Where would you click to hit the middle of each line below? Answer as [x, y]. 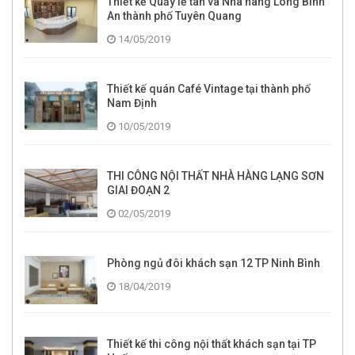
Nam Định [132, 103]
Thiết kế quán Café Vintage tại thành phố [209, 89]
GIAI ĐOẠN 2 [138, 191]
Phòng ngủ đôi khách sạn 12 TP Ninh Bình [214, 263]
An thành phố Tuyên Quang [174, 16]
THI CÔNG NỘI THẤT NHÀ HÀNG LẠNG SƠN [216, 176]
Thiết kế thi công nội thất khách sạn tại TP [212, 344]
